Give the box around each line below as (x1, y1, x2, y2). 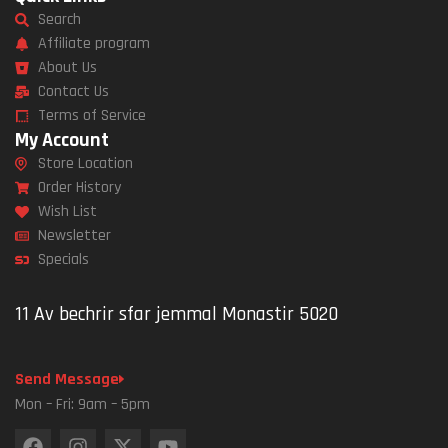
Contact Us (37, 81, 109, 103)
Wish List (37, 201, 97, 223)
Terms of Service (37, 105, 146, 127)
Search (37, 9, 81, 31)
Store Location (37, 153, 133, 175)
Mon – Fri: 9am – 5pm (15, 394, 150, 416)
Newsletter (37, 225, 111, 247)
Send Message (15, 368, 119, 390)
